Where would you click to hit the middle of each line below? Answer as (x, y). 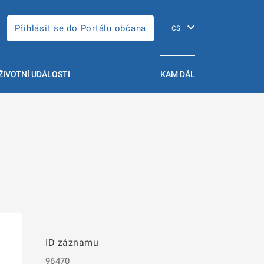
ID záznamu (72, 242)
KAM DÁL (178, 74)
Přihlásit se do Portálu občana (80, 28)
